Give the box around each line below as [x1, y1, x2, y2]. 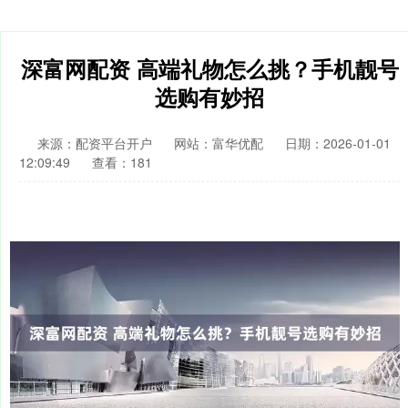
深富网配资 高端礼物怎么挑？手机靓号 [20, 53, 399, 84]
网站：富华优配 [174, 134, 263, 152]
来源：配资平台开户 [37, 134, 156, 152]
